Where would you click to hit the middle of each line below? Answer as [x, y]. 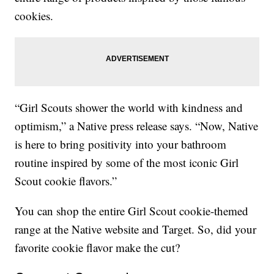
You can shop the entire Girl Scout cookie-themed [132, 211]
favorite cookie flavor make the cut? [98, 248]
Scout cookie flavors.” [66, 181]
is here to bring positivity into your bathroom [121, 144]
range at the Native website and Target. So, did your [136, 229]
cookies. [34, 16]
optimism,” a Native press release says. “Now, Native [137, 126]
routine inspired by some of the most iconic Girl [127, 163]
